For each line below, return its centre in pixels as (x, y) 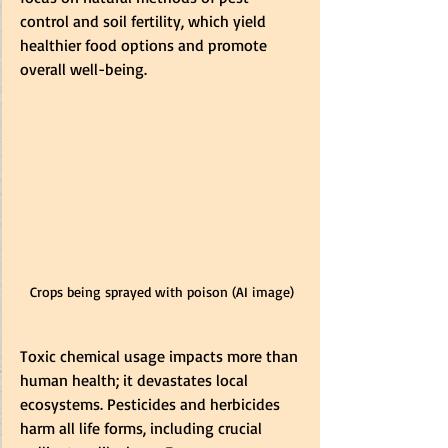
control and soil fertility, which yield (145, 20)
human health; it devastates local (136, 380)
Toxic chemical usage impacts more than (161, 356)
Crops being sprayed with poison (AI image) (162, 292)
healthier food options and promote (145, 44)
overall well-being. (83, 68)
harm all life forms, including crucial (143, 428)
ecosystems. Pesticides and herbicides (152, 404)
